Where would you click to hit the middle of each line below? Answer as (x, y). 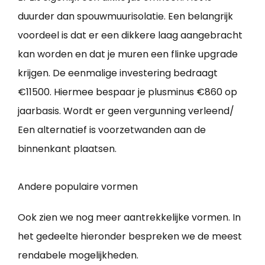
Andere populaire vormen (78, 187)
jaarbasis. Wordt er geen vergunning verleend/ (126, 111)
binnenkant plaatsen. (67, 149)
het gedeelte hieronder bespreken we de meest (130, 237)
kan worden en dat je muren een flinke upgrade (128, 54)
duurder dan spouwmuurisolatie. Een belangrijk (125, 17)
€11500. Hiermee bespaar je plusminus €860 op (127, 92)
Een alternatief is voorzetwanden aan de (112, 130)
